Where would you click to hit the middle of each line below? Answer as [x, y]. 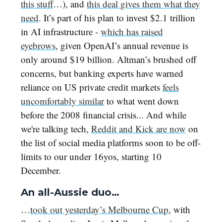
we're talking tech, [56, 129]
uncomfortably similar [62, 101]
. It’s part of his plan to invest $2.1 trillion [117, 18]
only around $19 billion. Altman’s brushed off [109, 59]
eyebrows [38, 46]
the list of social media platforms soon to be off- [111, 143]
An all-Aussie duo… [70, 193]
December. [41, 170]
